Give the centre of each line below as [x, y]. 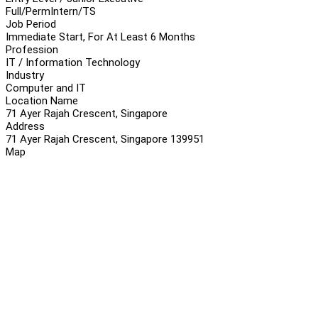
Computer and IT [46, 88]
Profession [32, 49]
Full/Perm [28, 11]
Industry [25, 75]
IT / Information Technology [73, 62]
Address [25, 126]
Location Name [42, 100]
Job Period [31, 24]
